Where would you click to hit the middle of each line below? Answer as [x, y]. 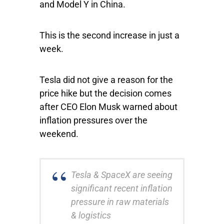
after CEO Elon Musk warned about [108, 107]
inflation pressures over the [93, 120]
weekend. [60, 134]
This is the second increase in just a [109, 35]
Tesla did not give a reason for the [106, 80]
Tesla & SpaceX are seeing [122, 175]
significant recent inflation [122, 188]
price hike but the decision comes [105, 93]
